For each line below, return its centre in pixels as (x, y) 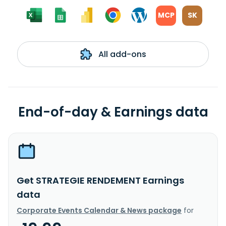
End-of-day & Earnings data (113, 112)
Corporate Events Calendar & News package (99, 210)
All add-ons (121, 54)
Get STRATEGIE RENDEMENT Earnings (100, 180)
